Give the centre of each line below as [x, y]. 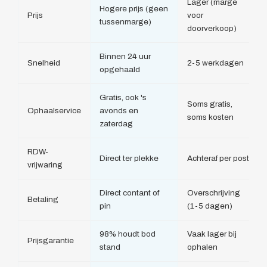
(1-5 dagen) [210, 206]
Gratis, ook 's [123, 98]
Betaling [43, 200]
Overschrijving [214, 193]
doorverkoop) [212, 29]
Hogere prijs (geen [134, 9]
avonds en [119, 111]
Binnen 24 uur [125, 57]
